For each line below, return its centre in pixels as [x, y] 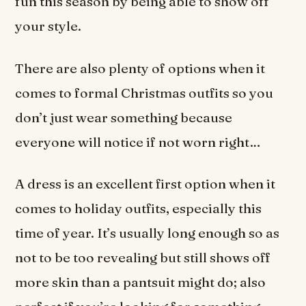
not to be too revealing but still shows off [143, 257]
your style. [48, 26]
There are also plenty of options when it [140, 68]
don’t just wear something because [124, 117]
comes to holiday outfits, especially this [139, 208]
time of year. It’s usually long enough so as [148, 233]
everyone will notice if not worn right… [138, 142]
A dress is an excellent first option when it [145, 183]
